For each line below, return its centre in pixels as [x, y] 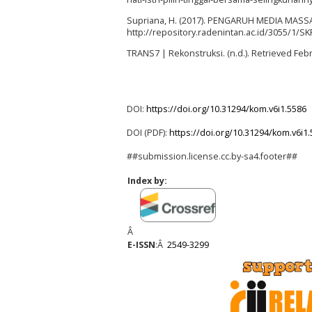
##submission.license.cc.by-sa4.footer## [212, 157]
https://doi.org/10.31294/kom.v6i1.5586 [226, 109]
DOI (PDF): [148, 133]
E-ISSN [141, 245]
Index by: [147, 181]
